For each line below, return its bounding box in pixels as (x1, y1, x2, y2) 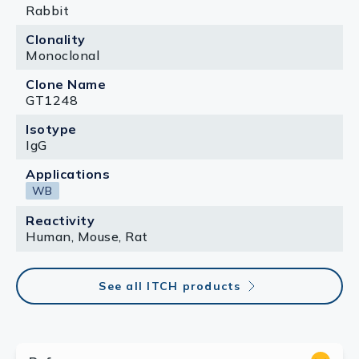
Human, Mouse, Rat (26, 228, 148, 244)
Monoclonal (26, 47, 99, 63)
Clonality (26, 31, 86, 47)
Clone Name (26, 76, 106, 92)
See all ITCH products (99, 279, 241, 293)
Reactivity (26, 212, 95, 228)
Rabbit (26, 2, 69, 18)
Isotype (26, 121, 77, 137)
